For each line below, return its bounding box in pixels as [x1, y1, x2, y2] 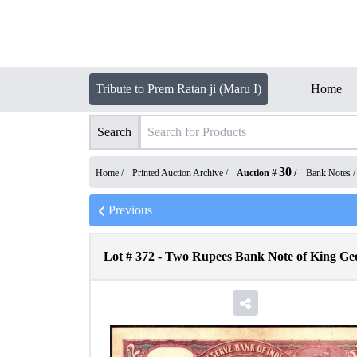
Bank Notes [306, 167, 351, 178]
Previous [108, 203, 152, 217]
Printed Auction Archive [132, 167, 223, 178]
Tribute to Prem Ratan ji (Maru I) [96, 82, 261, 96]
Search [97, 125, 131, 139]
